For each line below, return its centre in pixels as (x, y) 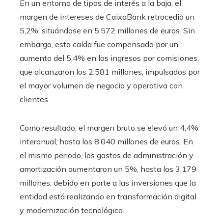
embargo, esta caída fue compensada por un (99, 44)
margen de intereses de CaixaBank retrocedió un (107, 16)
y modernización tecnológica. (72, 210)
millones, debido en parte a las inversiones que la (108, 182)
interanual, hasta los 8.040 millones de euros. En (106, 141)
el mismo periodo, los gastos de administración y (107, 155)
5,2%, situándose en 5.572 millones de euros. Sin (107, 30)
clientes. (35, 99)
